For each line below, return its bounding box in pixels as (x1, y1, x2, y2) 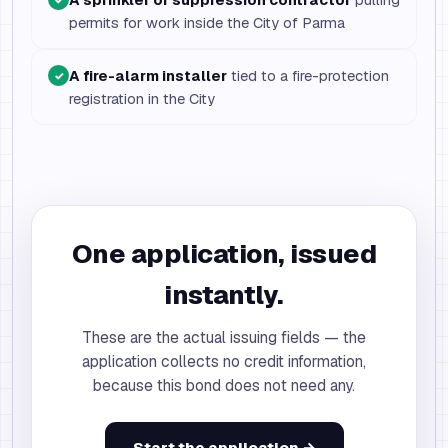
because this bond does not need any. (93, 375, 355, 396)
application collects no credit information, (82, 351, 366, 372)
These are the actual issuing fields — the (82, 327, 366, 348)
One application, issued (71, 237, 377, 271)
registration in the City (69, 89, 215, 108)
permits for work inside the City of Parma (69, 13, 345, 32)
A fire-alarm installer (69, 66, 227, 85)
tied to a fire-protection (227, 66, 389, 85)
